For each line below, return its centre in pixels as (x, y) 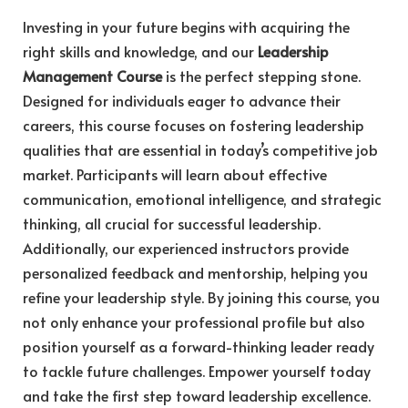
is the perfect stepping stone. (261, 76)
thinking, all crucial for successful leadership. (172, 224)
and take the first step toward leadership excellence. (197, 396)
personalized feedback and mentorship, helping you (195, 273)
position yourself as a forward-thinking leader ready (199, 347)
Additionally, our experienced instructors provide (186, 248)
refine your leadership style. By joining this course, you (201, 297)
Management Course (92, 76)
